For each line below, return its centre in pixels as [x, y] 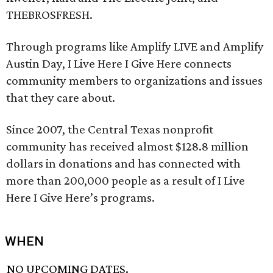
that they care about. [61, 97]
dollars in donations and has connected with [123, 163]
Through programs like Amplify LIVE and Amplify [135, 46]
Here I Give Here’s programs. [80, 197]
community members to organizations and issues [134, 80]
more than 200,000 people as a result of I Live [126, 180]
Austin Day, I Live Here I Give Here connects [119, 63]
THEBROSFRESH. [49, 15]
